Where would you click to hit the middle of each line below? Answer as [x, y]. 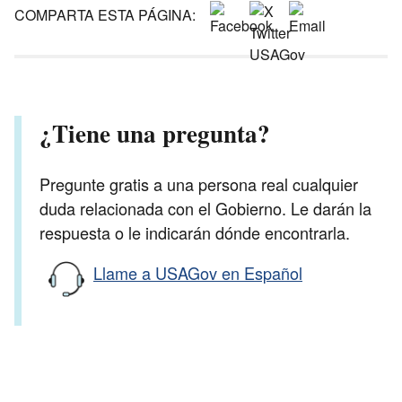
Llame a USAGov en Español [198, 272]
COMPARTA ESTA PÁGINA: [105, 15]
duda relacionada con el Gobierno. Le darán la [205, 208]
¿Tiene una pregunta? [155, 134]
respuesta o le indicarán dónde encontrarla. [195, 232]
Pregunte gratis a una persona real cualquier [199, 184]
